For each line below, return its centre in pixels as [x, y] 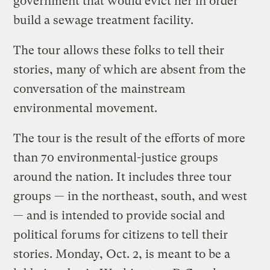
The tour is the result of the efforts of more [130, 138]
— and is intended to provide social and [119, 215]
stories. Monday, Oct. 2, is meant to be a [122, 254]
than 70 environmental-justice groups [116, 157]
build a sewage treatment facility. [104, 20]
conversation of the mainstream [100, 89]
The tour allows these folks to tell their [119, 50]
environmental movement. [86, 108]
